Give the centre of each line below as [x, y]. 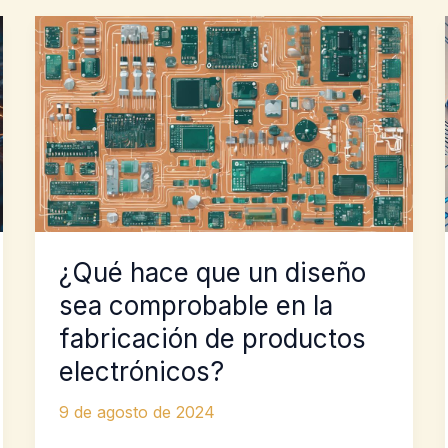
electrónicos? [141, 372]
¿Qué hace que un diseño [212, 273]
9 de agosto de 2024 [136, 412]
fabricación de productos [212, 339]
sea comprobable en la [195, 306]
